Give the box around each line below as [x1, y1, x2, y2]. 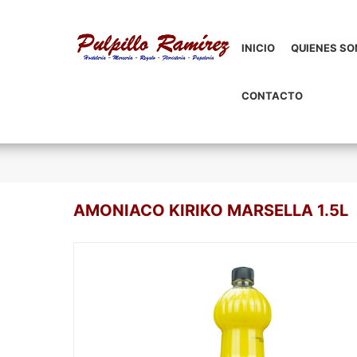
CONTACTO [241, 89, 303, 102]
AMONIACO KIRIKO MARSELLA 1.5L [73, 201, 348, 220]
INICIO [241, 41, 275, 54]
